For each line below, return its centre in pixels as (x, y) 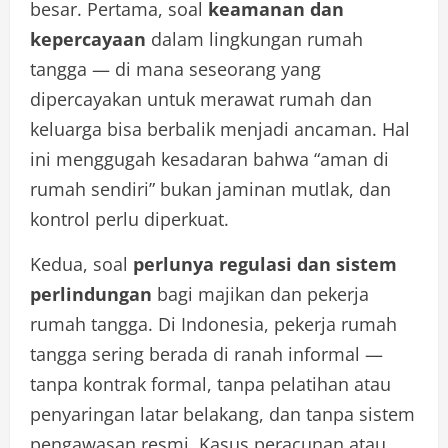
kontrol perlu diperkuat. (129, 218)
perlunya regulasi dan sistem (265, 263)
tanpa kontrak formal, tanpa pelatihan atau (210, 383)
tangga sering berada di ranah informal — (206, 353)
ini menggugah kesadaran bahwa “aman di (209, 158)
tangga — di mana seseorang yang (175, 68)
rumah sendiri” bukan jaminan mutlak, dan (210, 188)
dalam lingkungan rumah (254, 38)
